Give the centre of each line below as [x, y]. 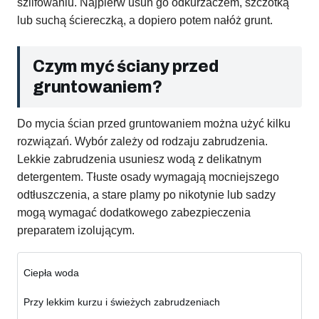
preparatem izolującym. [76, 231]
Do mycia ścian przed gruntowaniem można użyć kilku [154, 124]
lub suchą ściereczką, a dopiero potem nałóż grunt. [145, 21]
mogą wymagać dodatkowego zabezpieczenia [134, 213]
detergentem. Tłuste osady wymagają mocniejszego [148, 177]
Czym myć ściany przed [126, 67]
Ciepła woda [51, 273]
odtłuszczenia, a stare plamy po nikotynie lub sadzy [146, 195]
